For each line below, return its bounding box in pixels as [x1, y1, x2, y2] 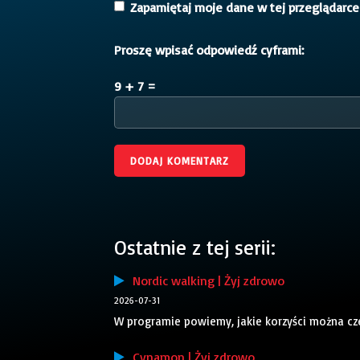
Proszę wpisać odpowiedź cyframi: [114, 41, 304, 58]
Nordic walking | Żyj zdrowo [125, 272, 284, 289]
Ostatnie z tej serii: [114, 234, 276, 260]
